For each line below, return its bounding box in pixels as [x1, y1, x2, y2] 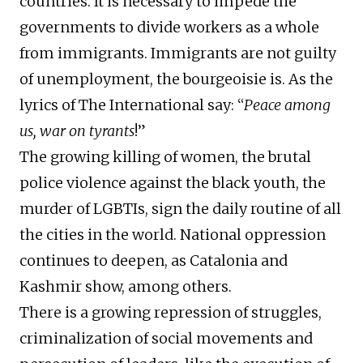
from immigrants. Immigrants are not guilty [19, 44, 336, 63]
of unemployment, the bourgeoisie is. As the [19, 70, 333, 89]
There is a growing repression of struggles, [19, 303, 322, 322]
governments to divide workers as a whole [19, 18, 319, 37]
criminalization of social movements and [19, 329, 313, 348]
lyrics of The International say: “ [19, 96, 244, 115]
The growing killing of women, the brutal [19, 147, 311, 167]
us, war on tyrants [19, 122, 135, 141]
